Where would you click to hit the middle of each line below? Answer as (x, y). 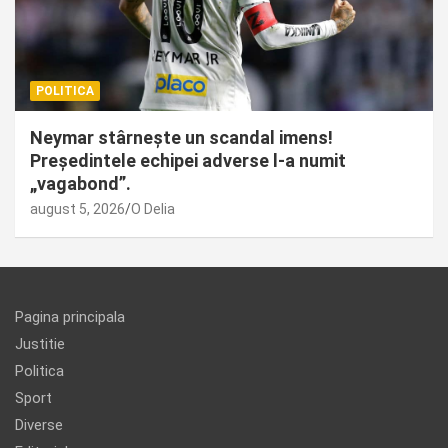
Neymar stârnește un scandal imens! (181, 138)
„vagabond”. (80, 184)
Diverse (39, 425)
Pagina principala (70, 317)
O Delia (153, 209)
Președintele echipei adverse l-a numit (188, 161)
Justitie (40, 344)
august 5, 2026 (77, 209)
